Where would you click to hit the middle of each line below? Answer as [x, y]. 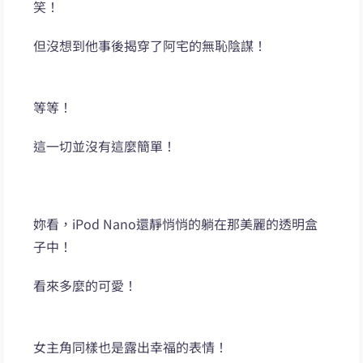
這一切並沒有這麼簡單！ [105, 146]
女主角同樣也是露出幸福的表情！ [131, 347]
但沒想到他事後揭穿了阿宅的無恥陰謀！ [150, 46]
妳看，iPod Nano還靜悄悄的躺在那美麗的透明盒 [176, 224]
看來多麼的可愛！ [85, 286]
